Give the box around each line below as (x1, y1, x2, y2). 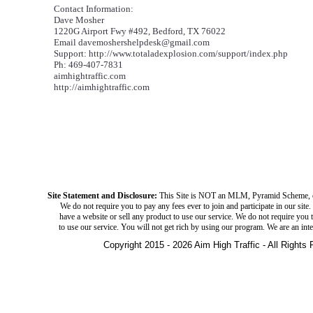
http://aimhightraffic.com (54, 82, 150, 92)
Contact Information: (54, 3, 133, 14)
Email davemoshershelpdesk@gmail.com (54, 37, 210, 48)
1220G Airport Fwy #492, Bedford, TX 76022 (54, 26, 226, 36)
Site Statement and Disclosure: (48, 191, 157, 201)
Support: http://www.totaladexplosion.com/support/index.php (54, 48, 288, 59)
